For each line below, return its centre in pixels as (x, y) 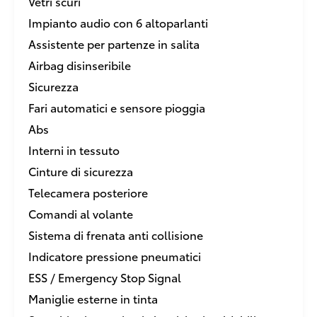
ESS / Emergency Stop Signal (105, 277)
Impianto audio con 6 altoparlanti (118, 22)
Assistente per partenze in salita (114, 44)
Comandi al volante (81, 213)
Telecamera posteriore (88, 192)
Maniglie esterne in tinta (93, 298)
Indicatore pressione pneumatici (115, 256)
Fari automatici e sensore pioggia (117, 107)
